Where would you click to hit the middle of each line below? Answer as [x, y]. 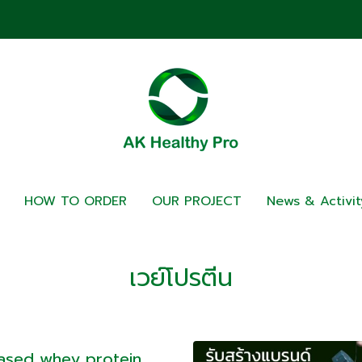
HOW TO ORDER [76, 201]
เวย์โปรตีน [181, 278]
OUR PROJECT [197, 201]
